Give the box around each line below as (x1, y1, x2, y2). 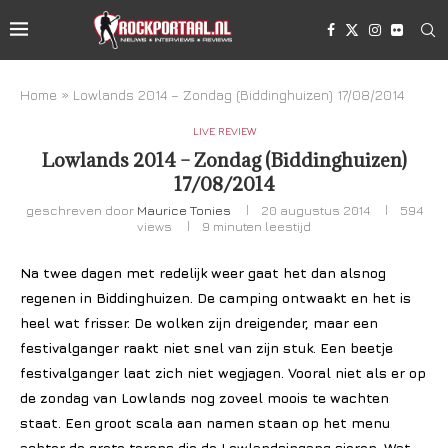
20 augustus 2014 (260, 202, 370, 218)
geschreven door (25, 202, 137, 218)
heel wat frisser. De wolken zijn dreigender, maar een (20, 314, 378, 331)
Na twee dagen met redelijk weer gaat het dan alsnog (20, 264, 386, 281)
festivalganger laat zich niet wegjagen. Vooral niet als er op (20, 364, 426, 381)
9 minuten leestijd (202, 218, 311, 234)
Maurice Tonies (136, 202, 231, 218)
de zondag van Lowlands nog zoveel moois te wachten (20, 389, 389, 406)
